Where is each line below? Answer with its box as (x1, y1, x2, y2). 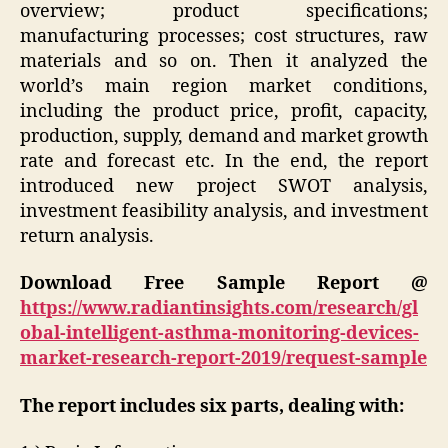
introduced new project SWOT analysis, (20, 174, 428, 198)
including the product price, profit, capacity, (20, 99, 428, 123)
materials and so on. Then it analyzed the (20, 49, 428, 73)
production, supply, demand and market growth (20, 124, 428, 148)
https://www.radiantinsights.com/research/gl (20, 297, 418, 321)
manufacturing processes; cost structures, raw (20, 24, 428, 48)
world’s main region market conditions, (20, 74, 428, 98)
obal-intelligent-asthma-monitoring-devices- (20, 322, 419, 346)
